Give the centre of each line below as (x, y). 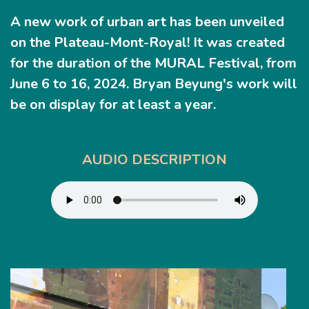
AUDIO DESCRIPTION (154, 160)
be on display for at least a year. (113, 105)
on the (32, 43)
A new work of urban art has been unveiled (147, 22)
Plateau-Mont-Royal (120, 43)
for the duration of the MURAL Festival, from (153, 63)
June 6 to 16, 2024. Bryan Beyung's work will (154, 84)
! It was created (236, 43)
